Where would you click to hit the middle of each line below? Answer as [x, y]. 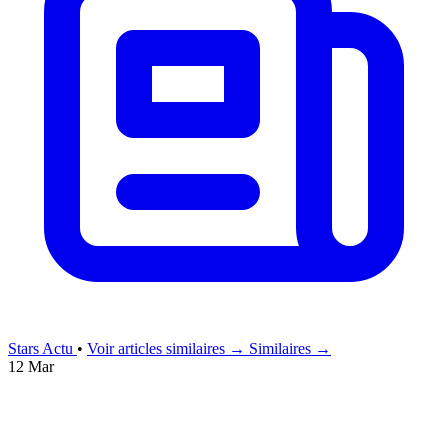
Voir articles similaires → [166, 348]
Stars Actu [42, 348]
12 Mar [31, 366]
